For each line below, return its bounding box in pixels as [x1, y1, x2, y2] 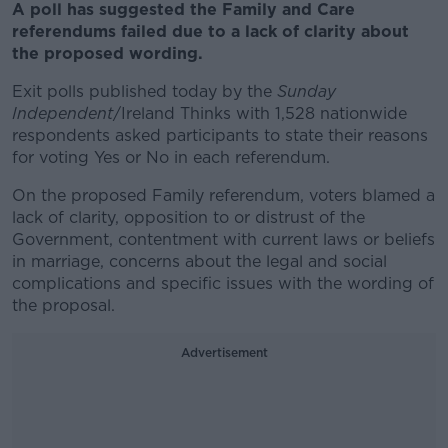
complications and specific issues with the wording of [12, 274, 434, 293]
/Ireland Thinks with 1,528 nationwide [113, 104, 407, 123]
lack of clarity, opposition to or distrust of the [12, 208, 365, 227]
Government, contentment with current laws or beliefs [12, 230, 435, 249]
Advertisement [180, 345, 268, 360]
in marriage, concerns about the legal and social [12, 252, 387, 271]
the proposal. [12, 296, 115, 315]
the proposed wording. [12, 44, 208, 63]
